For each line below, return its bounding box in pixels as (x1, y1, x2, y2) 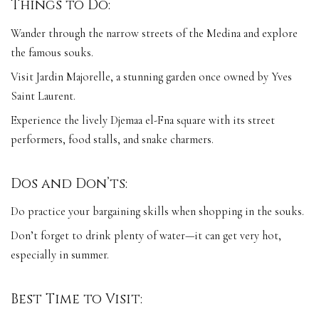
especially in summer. (11, 248, 109, 263)
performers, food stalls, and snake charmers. (11, 132, 214, 147)
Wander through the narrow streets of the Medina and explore (11, 26, 298, 41)
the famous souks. (11, 45, 93, 60)
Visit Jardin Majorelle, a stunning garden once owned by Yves (11, 69, 292, 84)
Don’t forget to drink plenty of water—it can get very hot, (11, 229, 281, 244)
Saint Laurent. (11, 88, 75, 103)
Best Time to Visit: (11, 291, 146, 309)
